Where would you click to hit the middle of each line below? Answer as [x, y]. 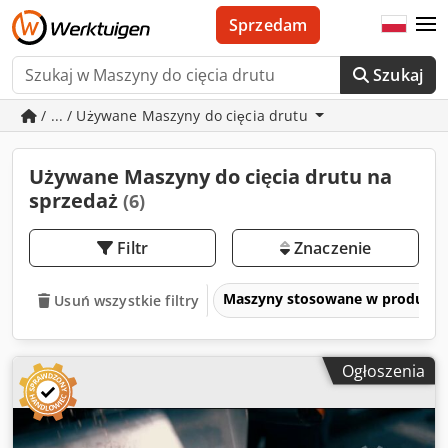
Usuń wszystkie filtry [127, 300]
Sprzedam [268, 25]
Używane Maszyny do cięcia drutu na [210, 176]
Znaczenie [330, 248]
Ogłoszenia [383, 370]
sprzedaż [76, 200]
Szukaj [398, 75]
